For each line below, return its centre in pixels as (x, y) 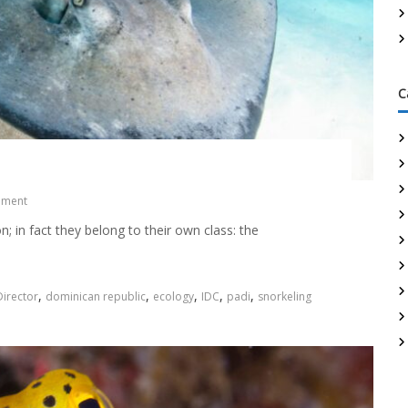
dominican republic (95, 296)
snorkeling (284, 296)
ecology (173, 296)
